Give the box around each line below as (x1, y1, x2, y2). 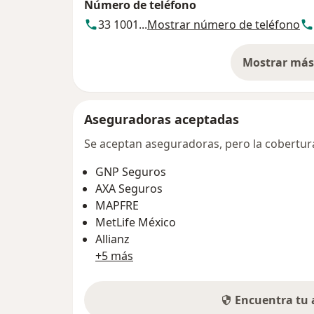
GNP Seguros (95, 163, 166, 179)
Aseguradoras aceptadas (84, 110, 239, 128)
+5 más (95, 247, 133, 264)
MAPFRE (95, 197, 139, 213)
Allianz (95, 231, 130, 247)
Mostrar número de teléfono (147, 16, 300, 32)
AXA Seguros (95, 180, 163, 196)
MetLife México (95, 214, 176, 230)
